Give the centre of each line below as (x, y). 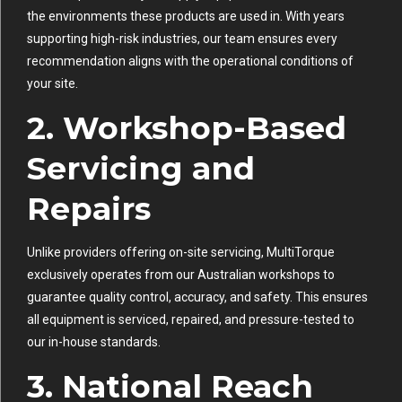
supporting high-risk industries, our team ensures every (182, 38)
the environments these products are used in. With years (186, 16)
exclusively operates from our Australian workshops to (181, 274)
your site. (52, 83)
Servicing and (141, 168)
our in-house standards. (94, 341)
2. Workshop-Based (187, 127)
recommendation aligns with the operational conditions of (190, 61)
